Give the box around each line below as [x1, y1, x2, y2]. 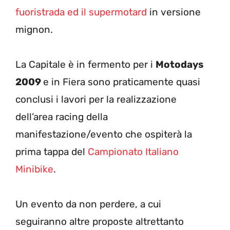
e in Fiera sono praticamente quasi [43, 75, 200, 88]
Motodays [156, 58, 204, 70]
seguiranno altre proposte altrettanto [15, 215, 184, 227]
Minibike [15, 163, 53, 175]
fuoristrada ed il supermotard [15, 6, 147, 18]
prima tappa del [15, 145, 88, 158]
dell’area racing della [15, 110, 108, 123]
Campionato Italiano [88, 145, 179, 158]
